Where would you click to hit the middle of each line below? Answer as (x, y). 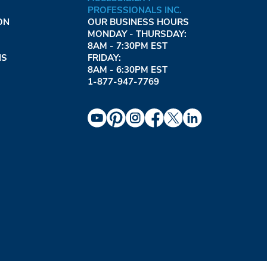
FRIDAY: (104, 58)
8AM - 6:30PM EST (127, 69)
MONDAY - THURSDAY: (137, 34)
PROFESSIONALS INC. (134, 10)
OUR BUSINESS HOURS (138, 22)
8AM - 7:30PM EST (127, 46)
